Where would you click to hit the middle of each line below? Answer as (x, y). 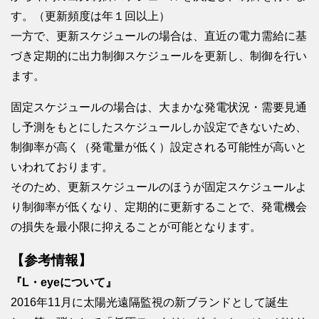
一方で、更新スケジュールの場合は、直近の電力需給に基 (159, 36)
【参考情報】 (51, 260)
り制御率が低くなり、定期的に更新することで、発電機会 (159, 206)
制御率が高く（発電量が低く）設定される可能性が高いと (159, 147)
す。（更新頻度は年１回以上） (90, 16)
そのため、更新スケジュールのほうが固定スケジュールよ (159, 187)
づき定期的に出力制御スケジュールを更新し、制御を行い (159, 56)
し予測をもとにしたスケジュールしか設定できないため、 (159, 127)
